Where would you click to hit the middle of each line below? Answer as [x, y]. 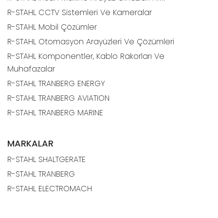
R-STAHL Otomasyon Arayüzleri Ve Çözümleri [91, 41]
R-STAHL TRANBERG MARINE [55, 112]
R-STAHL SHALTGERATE [46, 159]
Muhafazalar [31, 69]
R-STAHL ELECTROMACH [50, 188]
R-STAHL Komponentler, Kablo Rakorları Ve [86, 56]
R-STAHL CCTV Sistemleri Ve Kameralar [80, 12]
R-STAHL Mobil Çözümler [52, 27]
